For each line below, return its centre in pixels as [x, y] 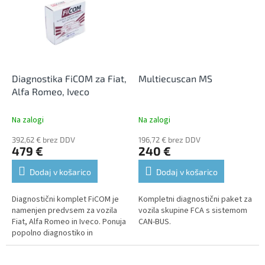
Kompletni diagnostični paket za [195, 200]
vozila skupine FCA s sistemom [193, 211]
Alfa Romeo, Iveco [51, 92]
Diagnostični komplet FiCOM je [65, 200]
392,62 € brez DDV [43, 140]
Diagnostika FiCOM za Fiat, [69, 79]
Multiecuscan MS [175, 79]
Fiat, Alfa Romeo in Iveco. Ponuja [69, 222]
